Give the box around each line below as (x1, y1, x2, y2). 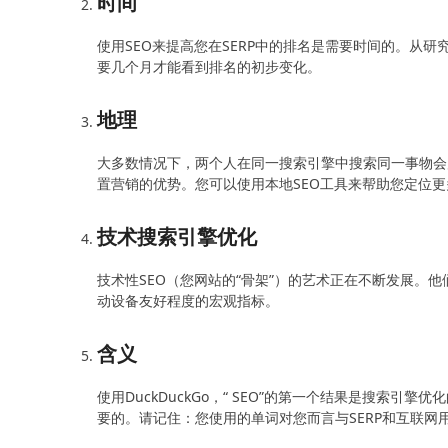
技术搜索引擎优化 (97, 223, 258, 250)
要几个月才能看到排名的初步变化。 (97, 57, 322, 76)
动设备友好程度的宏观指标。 (97, 291, 280, 310)
